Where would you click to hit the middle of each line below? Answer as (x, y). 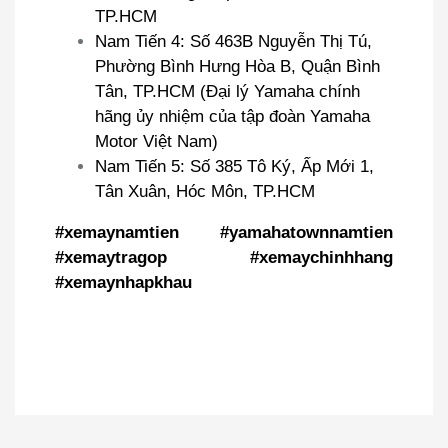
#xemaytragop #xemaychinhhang (224, 257)
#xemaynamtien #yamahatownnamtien (224, 232)
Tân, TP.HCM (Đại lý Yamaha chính (227, 91)
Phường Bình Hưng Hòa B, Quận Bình (237, 66)
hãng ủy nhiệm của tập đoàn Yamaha (232, 116)
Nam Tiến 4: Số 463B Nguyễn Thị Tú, (233, 41)
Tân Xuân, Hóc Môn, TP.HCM (205, 191)
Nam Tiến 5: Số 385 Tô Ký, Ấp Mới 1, (234, 166)
